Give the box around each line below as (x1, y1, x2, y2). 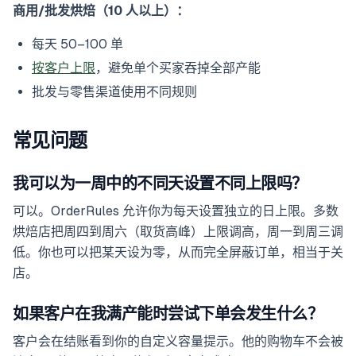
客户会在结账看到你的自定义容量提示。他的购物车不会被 (13, 334, 343, 350)
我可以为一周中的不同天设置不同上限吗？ (13, 175, 308, 193)
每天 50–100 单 (32, 37, 123, 52)
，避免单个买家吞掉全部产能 (95, 60, 261, 76)
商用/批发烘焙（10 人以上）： (13, 3, 189, 19)
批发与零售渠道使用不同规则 (32, 84, 197, 100)
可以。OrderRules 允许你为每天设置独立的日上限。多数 (13, 203, 339, 219)
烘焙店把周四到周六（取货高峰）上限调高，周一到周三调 (13, 224, 343, 240)
